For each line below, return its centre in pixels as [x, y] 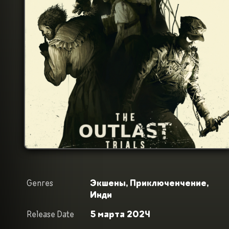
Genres [40, 183]
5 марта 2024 [120, 214]
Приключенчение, [169, 183]
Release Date [50, 214]
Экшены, [110, 183]
